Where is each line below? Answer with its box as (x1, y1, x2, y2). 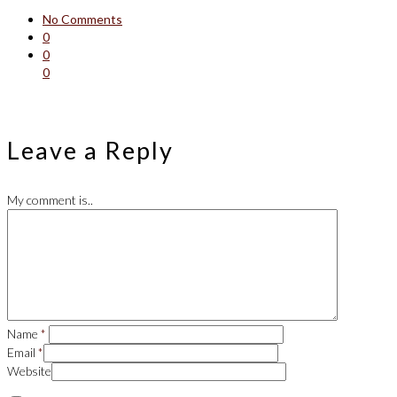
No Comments (43, 12, 122, 27)
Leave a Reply (7, 136, 174, 166)
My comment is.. (7, 192, 93, 208)
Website (7, 363, 51, 379)
